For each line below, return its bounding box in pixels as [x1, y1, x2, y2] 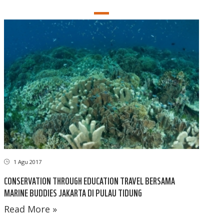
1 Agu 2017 [12, 158, 42, 166]
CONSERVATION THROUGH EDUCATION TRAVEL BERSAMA [4, 174, 175, 187]
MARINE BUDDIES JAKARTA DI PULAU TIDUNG [4, 186, 142, 199]
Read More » [4, 203, 57, 215]
